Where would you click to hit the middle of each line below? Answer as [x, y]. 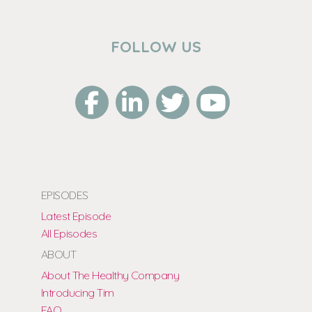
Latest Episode [76, 216]
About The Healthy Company [110, 275]
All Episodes [69, 233]
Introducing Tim [77, 292]
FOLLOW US [156, 47]
